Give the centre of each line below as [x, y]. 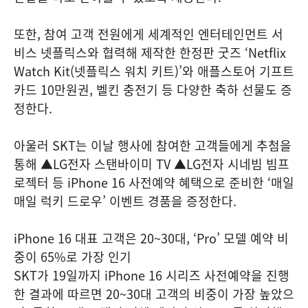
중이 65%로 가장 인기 [73, 256]
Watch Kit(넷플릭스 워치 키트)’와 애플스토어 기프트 [154, 71]
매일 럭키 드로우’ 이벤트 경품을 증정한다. [125, 201]
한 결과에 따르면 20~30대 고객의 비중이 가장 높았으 [154, 294]
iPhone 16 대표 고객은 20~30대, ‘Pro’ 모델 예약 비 [151, 238]
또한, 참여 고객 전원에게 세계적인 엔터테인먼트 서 [148, 34]
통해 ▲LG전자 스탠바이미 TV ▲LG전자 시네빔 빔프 [152, 164]
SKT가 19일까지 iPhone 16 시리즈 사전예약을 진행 [152, 275]
